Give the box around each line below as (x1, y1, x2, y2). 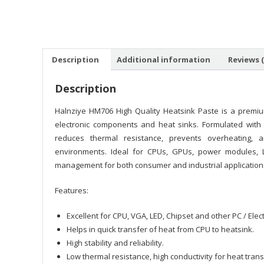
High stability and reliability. (67, 237, 164, 248)
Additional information (117, 54, 210, 65)
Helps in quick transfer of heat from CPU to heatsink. (67, 224, 254, 235)
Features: (55, 185, 88, 196)
